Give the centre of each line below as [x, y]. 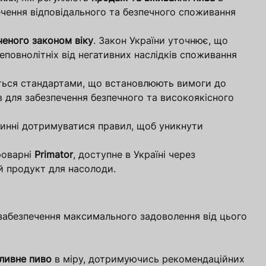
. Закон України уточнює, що [161, 41]
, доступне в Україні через [134, 155]
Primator [54, 155]
